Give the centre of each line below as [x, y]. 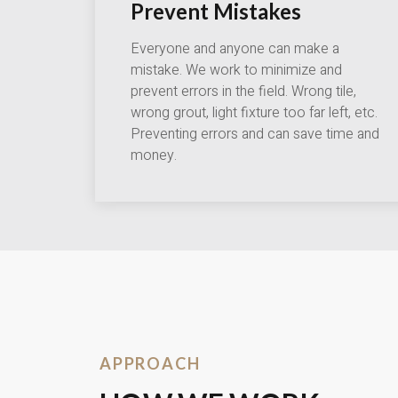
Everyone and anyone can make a [235, 49]
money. [154, 156]
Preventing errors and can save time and [255, 135]
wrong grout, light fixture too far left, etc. [254, 113]
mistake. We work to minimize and [236, 71]
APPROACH [150, 364]
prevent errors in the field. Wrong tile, [243, 92]
